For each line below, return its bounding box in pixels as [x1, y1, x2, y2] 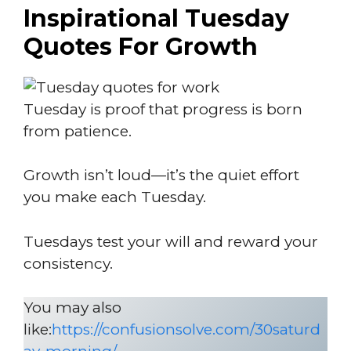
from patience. [24, 121, 132, 140]
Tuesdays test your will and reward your [24, 232, 318, 251]
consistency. [24, 254, 113, 273]
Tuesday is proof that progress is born [24, 100, 302, 118]
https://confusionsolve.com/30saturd [52, 320, 320, 338]
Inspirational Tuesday [24, 3, 289, 33]
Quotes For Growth [24, 31, 258, 61]
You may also [24, 299, 121, 317]
